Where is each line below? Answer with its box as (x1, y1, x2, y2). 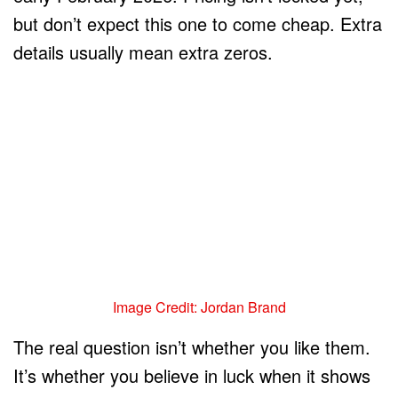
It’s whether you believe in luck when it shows (13, 362, 370, 388)
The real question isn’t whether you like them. (13, 333, 370, 360)
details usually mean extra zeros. (13, 38, 273, 65)
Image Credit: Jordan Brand (112, 296, 286, 317)
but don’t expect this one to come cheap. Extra (13, 10, 382, 36)
